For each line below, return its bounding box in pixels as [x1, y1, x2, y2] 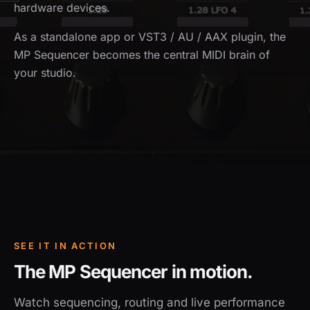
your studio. [14, 66, 76, 80]
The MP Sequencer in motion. [14, 261, 253, 282]
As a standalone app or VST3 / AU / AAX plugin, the [14, 30, 286, 44]
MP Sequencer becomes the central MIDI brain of [14, 48, 270, 62]
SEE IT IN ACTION [14, 240, 117, 251]
